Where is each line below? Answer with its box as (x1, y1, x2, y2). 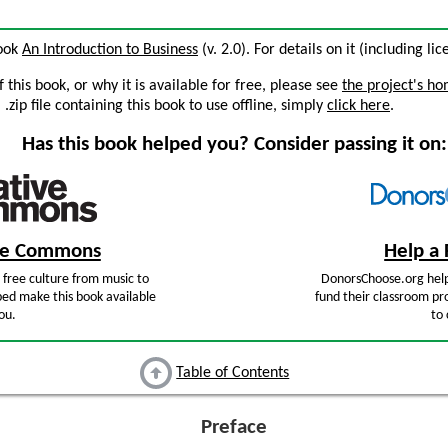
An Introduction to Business (22, 42, 198, 58)
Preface (201, 417, 267, 439)
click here (327, 98, 390, 114)
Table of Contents (176, 365, 290, 382)
